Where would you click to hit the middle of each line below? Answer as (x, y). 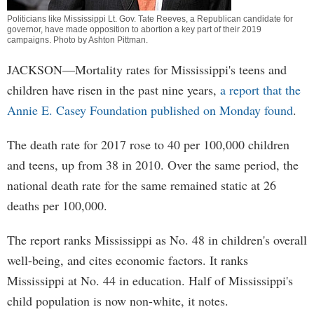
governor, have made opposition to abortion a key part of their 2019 (134, 29)
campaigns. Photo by (48, 40)
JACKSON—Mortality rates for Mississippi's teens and (147, 69)
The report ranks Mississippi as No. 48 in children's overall (157, 240)
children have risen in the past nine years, (114, 90)
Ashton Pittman (117, 40)
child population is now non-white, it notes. (118, 301)
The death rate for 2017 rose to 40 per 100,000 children (148, 144)
